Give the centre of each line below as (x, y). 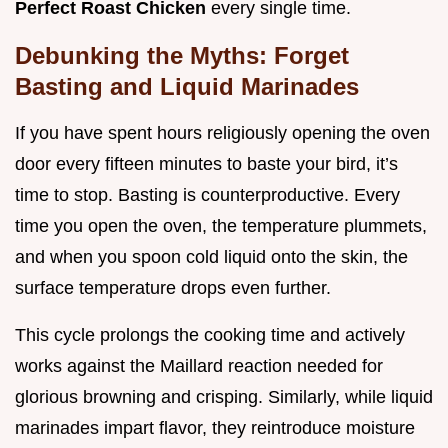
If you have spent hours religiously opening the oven (222, 133)
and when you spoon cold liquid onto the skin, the (211, 257)
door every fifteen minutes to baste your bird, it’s (206, 164)
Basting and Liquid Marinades (187, 87)
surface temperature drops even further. (173, 288)
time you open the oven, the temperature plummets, (221, 226)
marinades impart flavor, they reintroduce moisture (215, 428)
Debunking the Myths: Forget (182, 56)
